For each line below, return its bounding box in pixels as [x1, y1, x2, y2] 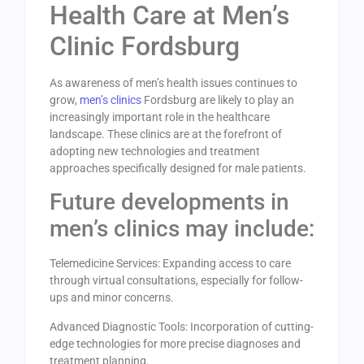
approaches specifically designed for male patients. [50, 161, 306, 175]
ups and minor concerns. [50, 291, 174, 305]
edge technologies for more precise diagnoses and [50, 336, 301, 350]
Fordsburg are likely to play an [141, 93, 294, 106]
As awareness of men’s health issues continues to [50, 76, 297, 89]
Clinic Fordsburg [50, 30, 240, 62]
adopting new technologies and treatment [50, 144, 260, 158]
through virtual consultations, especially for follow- [50, 274, 303, 288]
